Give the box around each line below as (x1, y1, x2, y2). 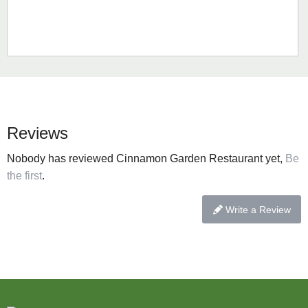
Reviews (7, 124, 68, 143)
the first (7, 170, 42, 182)
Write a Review (225, 203, 291, 215)
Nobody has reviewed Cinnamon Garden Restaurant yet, (7, 153, 285, 165)
